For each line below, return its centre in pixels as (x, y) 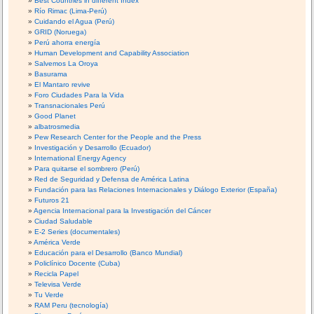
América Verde (57, 243)
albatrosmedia (57, 127)
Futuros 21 (52, 200)
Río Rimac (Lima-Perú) (71, 11)
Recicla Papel (57, 274)
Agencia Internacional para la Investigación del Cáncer (123, 211)
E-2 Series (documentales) (77, 232)
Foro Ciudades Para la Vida (80, 95)
